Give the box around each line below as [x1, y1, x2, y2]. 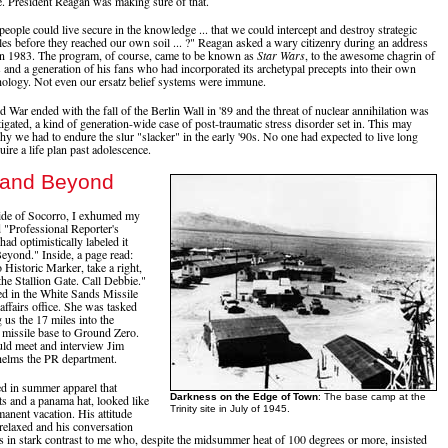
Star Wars [257, 47, 305, 64]
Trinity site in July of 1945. [170, 402, 290, 414]
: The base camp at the [318, 390, 426, 402]
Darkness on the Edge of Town [170, 390, 318, 402]
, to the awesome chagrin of [305, 47, 435, 64]
